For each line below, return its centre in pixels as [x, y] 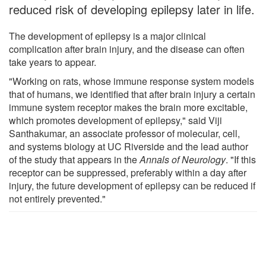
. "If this [241, 159]
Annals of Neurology [183, 159]
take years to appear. [53, 62]
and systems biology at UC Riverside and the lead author [129, 146]
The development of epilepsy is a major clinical [107, 36]
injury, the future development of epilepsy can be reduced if [132, 185]
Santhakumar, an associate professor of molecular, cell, [124, 133]
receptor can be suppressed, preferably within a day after [128, 172]
